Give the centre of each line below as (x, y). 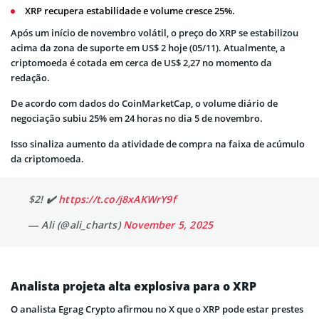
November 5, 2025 (168, 224)
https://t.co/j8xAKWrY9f (117, 199)
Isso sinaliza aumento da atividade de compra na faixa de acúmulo (158, 143)
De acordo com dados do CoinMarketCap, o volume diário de (144, 103)
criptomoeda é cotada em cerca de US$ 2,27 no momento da (141, 62)
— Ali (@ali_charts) (76, 224)
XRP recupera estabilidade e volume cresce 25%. (130, 10)
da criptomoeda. (47, 158)
